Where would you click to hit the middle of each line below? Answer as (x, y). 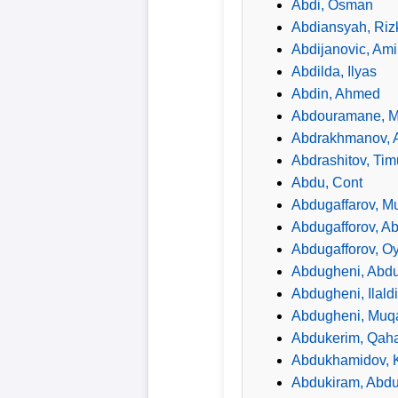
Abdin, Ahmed (336, 93)
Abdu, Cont (327, 182)
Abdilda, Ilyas (334, 71)
